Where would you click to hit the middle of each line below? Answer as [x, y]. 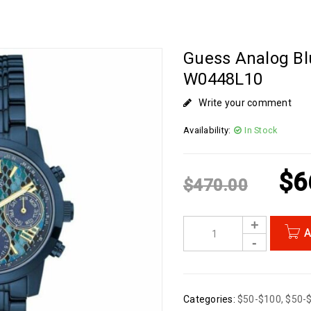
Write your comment [245, 103]
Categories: [209, 299]
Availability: [207, 130]
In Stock [261, 130]
